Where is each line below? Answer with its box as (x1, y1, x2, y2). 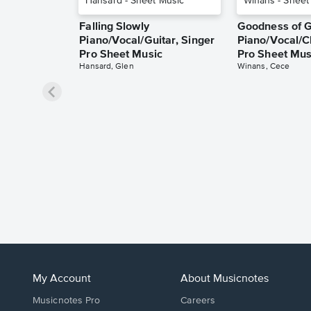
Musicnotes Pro (33, 295, 101, 305)
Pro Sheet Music (79, 49, 162, 61)
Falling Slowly (79, 22, 149, 33)
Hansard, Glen (79, 62, 134, 72)
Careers (180, 295, 216, 305)
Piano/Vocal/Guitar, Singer (79, 35, 215, 47)
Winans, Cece (237, 62, 290, 72)
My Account (33, 273, 91, 285)
